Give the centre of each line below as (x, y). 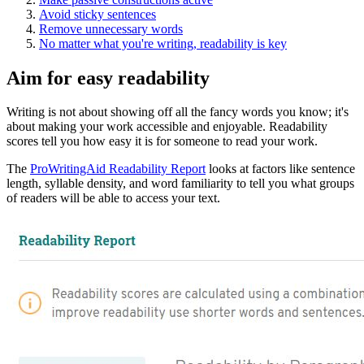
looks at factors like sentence (280, 169)
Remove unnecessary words (111, 28)
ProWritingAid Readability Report (118, 169)
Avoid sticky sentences (97, 14)
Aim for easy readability (108, 78)
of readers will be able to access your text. (113, 198)
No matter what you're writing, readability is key (163, 43)
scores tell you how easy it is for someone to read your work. (162, 141)
